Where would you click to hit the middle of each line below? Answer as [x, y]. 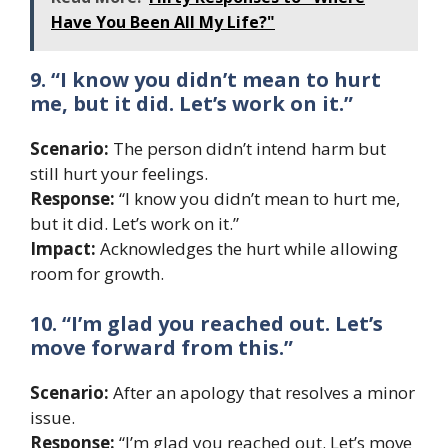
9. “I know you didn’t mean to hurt [205, 80]
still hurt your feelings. [119, 174]
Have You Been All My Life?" [163, 22]
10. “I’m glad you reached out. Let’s [206, 323]
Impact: [63, 249]
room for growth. [97, 274]
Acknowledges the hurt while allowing [247, 249]
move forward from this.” [161, 347]
